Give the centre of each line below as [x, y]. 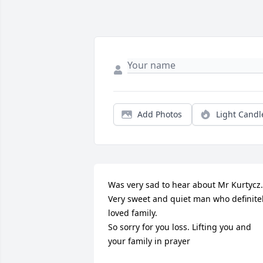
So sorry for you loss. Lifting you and [180, 227]
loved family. [135, 213]
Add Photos [160, 114]
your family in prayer [149, 241]
